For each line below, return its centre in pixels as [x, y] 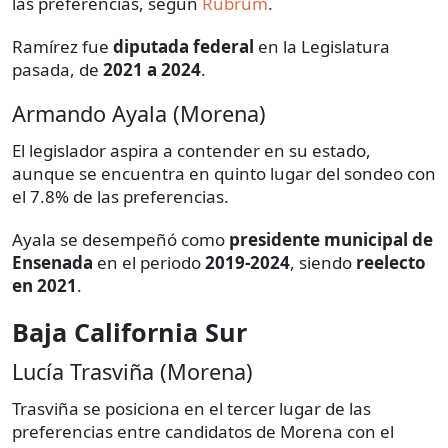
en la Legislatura [322, 46]
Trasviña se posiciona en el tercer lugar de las [191, 408]
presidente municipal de [331, 239]
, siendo [323, 262]
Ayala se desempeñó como [120, 239]
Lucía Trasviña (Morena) [132, 371]
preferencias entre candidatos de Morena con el [203, 431]
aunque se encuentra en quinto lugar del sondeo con [224, 173]
